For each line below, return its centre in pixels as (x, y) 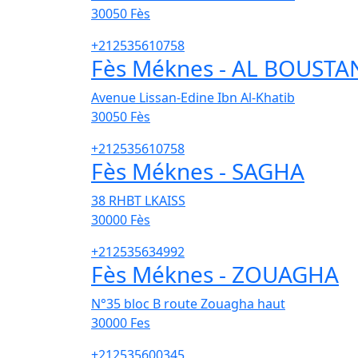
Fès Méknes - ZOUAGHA (215, 274)
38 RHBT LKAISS (138, 201)
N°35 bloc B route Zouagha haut (188, 304)
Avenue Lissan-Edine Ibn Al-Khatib (193, 98)
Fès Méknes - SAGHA (198, 171)
